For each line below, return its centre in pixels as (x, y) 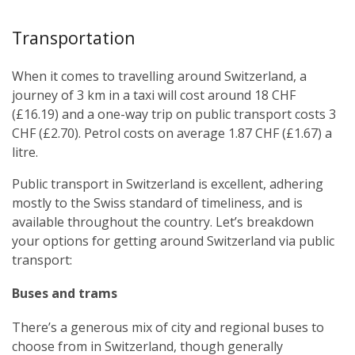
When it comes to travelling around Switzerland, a (159, 76)
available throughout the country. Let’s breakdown (163, 221)
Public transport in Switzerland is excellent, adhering (168, 183)
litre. (25, 152)
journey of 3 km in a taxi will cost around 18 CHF (154, 95)
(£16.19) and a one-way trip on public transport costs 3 (174, 114)
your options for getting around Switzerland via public (173, 240)
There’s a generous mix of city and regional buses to (168, 328)
